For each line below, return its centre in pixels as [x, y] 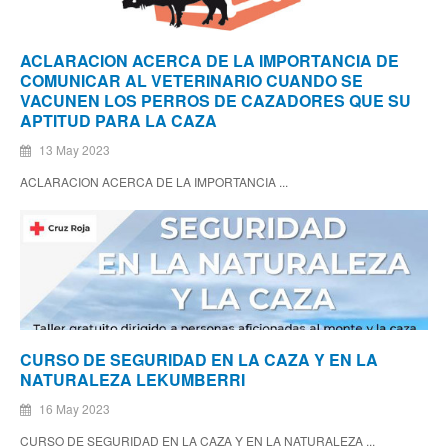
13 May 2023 [73, 150]
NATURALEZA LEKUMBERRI [132, 380]
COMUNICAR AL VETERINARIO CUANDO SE [191, 81]
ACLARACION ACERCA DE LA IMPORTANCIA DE [209, 61]
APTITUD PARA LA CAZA [118, 121]
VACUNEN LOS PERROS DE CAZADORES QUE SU [215, 101]
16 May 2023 [73, 409]
